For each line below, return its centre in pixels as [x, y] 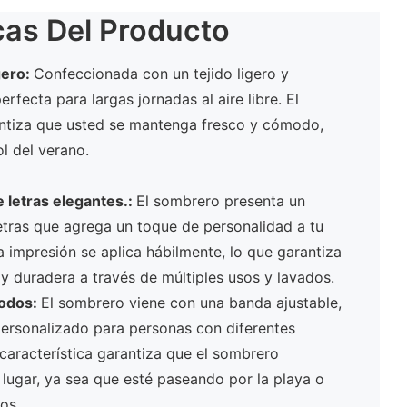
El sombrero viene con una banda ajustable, [191, 303]
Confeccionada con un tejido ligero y [161, 74]
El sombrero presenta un [220, 201]
